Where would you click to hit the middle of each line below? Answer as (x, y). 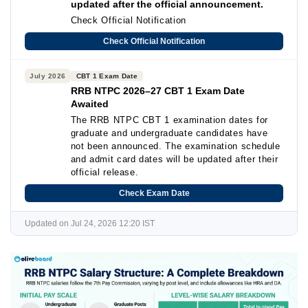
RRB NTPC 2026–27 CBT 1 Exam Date (157, 91)
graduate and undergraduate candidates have (169, 133)
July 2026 (48, 76)
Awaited (89, 104)
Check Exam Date (154, 193)
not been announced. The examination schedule (175, 146)
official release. (104, 172)
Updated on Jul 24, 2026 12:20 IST (90, 223)
